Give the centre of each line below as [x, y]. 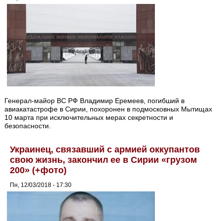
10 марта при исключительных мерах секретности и [89, 118]
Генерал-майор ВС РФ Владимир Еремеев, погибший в [95, 101]
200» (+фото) [38, 170]
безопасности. [28, 126]
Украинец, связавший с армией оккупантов [105, 150]
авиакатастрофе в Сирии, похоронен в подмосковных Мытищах [109, 109]
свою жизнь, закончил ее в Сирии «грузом [104, 160]
